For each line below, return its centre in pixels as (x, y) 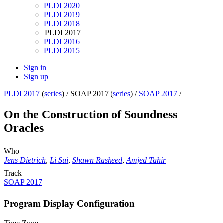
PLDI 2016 (62, 42)
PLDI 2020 (62, 6)
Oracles (24, 128)
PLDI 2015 (62, 51)
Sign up (36, 77)
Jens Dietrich (25, 160)
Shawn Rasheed (97, 160)
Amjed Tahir (146, 160)
